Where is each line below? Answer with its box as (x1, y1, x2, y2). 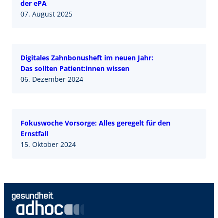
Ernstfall (20, 128, 48, 138)
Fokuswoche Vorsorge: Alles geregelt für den (20, 118, 170, 127)
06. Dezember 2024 (20, 74, 83, 84)
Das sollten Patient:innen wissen (20, 63, 129, 73)
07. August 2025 (20, 9, 73, 18)
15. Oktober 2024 (20, 139, 76, 149)
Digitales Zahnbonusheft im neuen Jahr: (20, 53, 153, 62)
